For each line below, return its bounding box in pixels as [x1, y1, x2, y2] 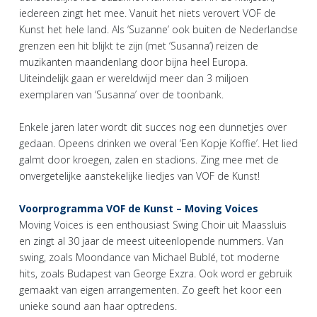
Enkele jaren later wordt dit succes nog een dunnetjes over [19, 120, 287, 134]
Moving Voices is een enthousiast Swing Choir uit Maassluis [19, 218, 287, 232]
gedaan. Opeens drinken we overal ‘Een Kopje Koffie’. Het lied [19, 137, 298, 151]
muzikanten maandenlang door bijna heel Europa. [19, 55, 248, 69]
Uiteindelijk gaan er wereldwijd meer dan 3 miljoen [19, 71, 248, 86]
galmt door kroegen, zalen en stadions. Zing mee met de [19, 153, 279, 167]
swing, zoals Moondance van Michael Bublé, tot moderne [19, 250, 279, 265]
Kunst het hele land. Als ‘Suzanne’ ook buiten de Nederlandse [19, 23, 298, 37]
